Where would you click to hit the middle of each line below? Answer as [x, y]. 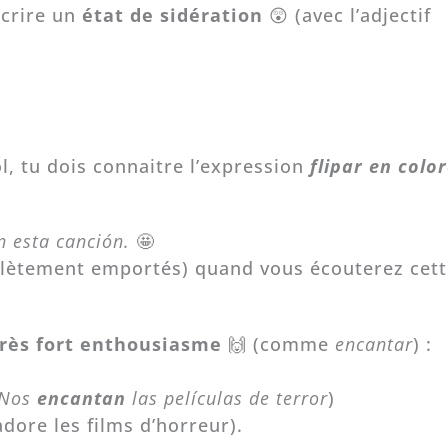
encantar [373, 343]
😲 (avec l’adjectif [346, 14]
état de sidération [172, 14]
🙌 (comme [278, 343]
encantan [81, 397]
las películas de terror [229, 397]
